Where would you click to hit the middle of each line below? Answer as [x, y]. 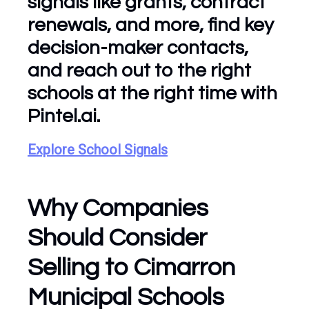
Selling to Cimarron [131, 268]
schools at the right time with [152, 93]
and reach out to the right [139, 71]
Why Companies [118, 208]
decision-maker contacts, [138, 48]
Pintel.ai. [64, 116]
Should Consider [117, 238]
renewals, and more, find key [151, 25]
